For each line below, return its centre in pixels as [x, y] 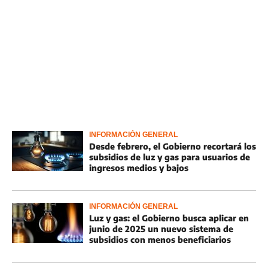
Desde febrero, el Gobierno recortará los [173, 146]
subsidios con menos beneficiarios [160, 240]
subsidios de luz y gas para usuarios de [170, 157]
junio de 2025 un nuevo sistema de [161, 229]
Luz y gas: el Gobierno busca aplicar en [169, 218]
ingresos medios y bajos [139, 168]
